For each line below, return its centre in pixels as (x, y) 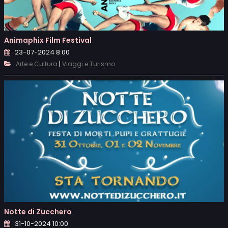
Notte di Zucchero (38, 212)
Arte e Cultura (37, 64)
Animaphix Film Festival (48, 40)
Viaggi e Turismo (89, 64)
